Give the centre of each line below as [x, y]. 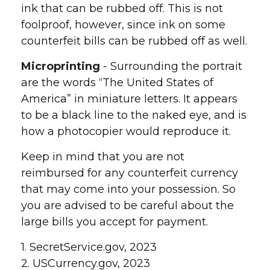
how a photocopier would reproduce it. [126, 131]
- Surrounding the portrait [171, 66]
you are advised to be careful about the [127, 206]
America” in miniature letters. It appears [129, 99]
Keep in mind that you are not [103, 157]
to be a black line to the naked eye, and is [134, 115]
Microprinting [61, 66]
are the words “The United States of [117, 83]
